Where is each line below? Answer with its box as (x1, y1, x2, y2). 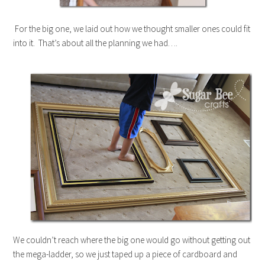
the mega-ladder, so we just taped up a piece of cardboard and (13, 248, 238, 260)
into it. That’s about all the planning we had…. (13, 37, 178, 49)
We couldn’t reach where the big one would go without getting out (13, 234, 251, 245)
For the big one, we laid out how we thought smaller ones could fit (13, 22, 251, 34)
